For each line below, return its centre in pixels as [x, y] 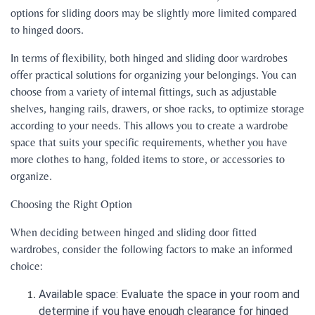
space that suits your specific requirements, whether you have [149, 143]
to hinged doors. [47, 30]
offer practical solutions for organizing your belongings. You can [154, 75]
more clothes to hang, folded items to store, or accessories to [148, 160]
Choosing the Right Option [71, 205]
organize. [31, 176]
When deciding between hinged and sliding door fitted [134, 233]
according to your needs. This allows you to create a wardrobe [149, 126]
